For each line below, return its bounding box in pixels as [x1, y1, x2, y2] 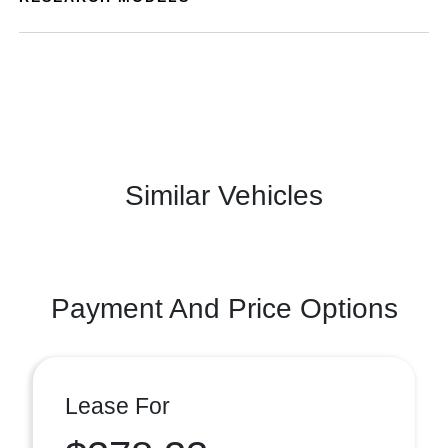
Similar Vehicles [125, 180, 323, 211]
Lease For [65, 393, 170, 419]
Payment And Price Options [50, 293, 398, 324]
